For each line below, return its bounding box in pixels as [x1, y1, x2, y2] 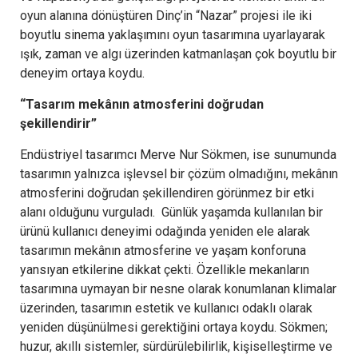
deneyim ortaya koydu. [20, 65, 145, 81]
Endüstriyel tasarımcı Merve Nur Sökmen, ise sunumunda [20, 146, 336, 162]
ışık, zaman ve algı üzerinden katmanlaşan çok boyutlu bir [20, 46, 336, 62]
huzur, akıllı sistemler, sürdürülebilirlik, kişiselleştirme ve [20, 338, 332, 354]
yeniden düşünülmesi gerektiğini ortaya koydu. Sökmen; [20, 319, 328, 335]
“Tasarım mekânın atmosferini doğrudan [20, 96, 264, 112]
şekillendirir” [20, 115, 97, 131]
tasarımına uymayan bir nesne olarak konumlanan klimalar [20, 280, 336, 296]
